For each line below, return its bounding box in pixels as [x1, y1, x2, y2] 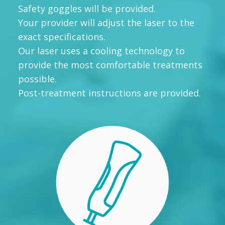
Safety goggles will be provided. [18, 3, 156, 15]
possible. [18, 73, 57, 85]
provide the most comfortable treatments [18, 59, 202, 71]
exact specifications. [18, 31, 105, 43]
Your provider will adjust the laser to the [18, 17, 194, 29]
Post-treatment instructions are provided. [18, 87, 201, 99]
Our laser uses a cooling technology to [18, 45, 185, 57]
